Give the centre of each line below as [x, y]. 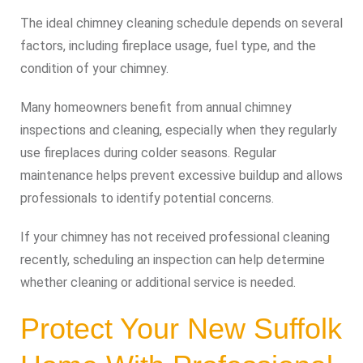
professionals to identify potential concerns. [147, 198]
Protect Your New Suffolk [181, 329]
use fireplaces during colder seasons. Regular [148, 153]
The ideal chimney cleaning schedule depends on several [181, 23]
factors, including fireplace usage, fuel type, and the [168, 46]
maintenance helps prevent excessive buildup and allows [181, 175]
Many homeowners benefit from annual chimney [156, 107]
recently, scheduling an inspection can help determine [173, 260]
